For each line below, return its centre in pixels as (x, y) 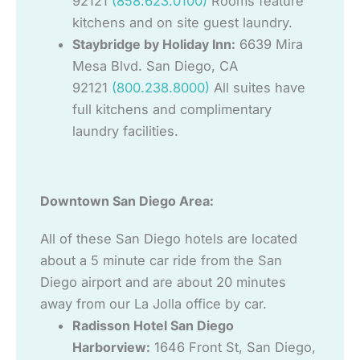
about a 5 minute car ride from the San (161, 261)
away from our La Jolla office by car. (153, 304)
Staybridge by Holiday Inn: (154, 45)
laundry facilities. (125, 131)
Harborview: (111, 348)
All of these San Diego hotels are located (169, 239)
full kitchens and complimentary (172, 110)
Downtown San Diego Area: (127, 201)
